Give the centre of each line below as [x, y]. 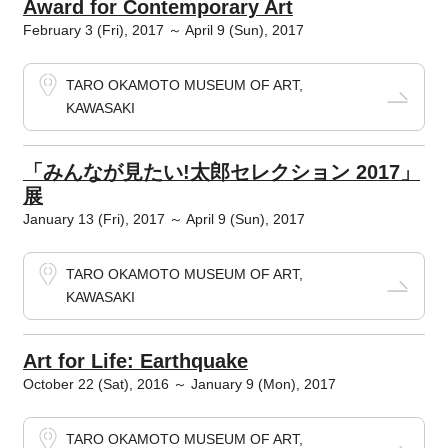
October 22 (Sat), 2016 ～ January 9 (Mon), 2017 [179, 384]
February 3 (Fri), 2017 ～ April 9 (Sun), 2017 [163, 30]
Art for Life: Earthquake [135, 361]
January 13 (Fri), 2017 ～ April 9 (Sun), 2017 [163, 219]
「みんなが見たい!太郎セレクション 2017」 [221, 172]
